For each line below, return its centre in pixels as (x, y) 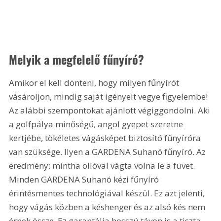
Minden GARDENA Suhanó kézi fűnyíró (85, 180)
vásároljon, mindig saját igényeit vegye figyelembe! (110, 97)
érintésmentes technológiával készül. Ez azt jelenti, (108, 193)
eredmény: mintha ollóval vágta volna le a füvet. (103, 166)
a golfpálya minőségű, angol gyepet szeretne (97, 124)
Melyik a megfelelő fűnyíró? (77, 59)
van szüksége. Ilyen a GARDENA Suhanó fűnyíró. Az (109, 152)
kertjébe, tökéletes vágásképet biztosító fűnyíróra (106, 138)
